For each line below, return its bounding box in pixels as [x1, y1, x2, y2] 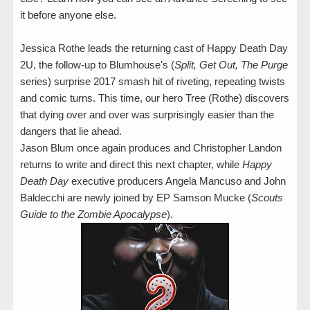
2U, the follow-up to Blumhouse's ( [20, 58, 174, 71]
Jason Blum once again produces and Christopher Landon [20, 141, 282, 154]
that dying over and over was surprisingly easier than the [20, 108, 274, 120]
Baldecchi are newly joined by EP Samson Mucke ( [20, 191, 251, 203]
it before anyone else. [20, 8, 116, 21]
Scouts [251, 191, 283, 203]
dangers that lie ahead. [20, 125, 122, 137]
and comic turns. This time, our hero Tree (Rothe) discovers [20, 91, 289, 104]
